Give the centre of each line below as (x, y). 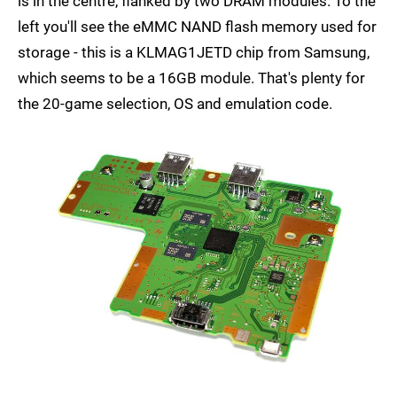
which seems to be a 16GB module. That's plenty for (191, 78)
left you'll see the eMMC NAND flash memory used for (197, 26)
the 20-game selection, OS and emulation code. (175, 103)
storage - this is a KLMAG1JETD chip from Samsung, (194, 52)
